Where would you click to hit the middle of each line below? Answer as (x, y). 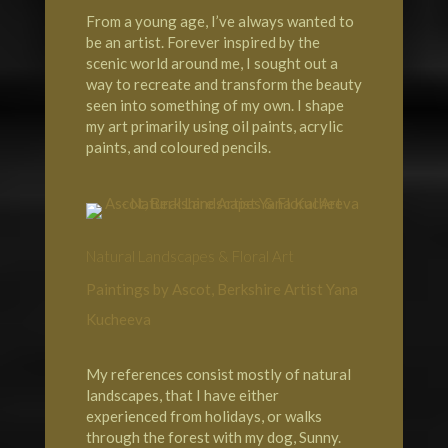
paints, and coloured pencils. (178, 146)
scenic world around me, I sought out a (211, 62)
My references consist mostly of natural (218, 373)
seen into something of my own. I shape (214, 104)
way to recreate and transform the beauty (223, 83)
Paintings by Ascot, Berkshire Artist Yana (221, 288)
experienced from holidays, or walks (203, 415)
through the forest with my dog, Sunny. (213, 436)
